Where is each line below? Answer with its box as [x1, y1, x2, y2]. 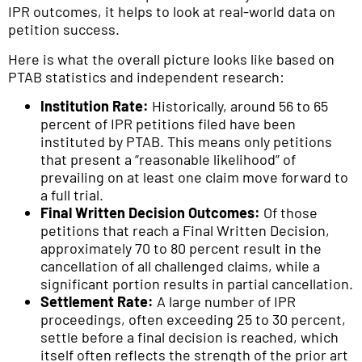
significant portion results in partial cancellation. [40, 275, 353, 293]
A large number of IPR [154, 293, 296, 311]
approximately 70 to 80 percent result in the [40, 239, 322, 258]
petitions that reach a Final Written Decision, [40, 221, 330, 240]
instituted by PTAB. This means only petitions [40, 133, 332, 151]
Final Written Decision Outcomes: [40, 204, 260, 222]
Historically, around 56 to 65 [149, 97, 328, 116]
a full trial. [40, 186, 103, 204]
